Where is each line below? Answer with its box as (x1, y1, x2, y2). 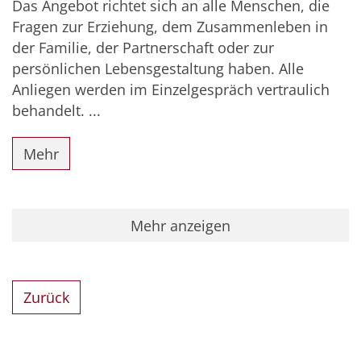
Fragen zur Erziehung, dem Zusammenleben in (12, 16, 328, 36)
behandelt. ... (12, 100, 101, 120)
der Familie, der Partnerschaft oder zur (12, 37, 274, 57)
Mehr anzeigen (131, 215, 230, 235)
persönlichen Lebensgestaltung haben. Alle (12, 58, 304, 78)
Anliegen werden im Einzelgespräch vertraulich (12, 79, 330, 99)
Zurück (23, 287, 70, 307)
